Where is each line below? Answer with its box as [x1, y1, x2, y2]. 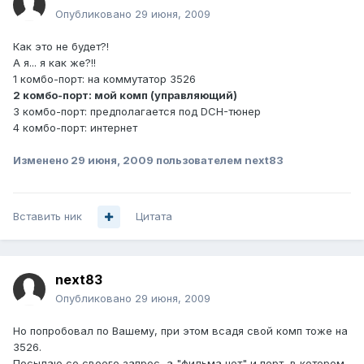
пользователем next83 [154, 154, 284, 167]
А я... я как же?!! [13, 56, 96, 70]
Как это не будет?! [13, 40, 109, 54]
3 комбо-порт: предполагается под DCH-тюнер [13, 105, 261, 119]
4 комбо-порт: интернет [13, 121, 137, 135]
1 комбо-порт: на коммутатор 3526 [13, 72, 196, 86]
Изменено [13, 154, 71, 167]
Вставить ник [13, 210, 82, 223]
